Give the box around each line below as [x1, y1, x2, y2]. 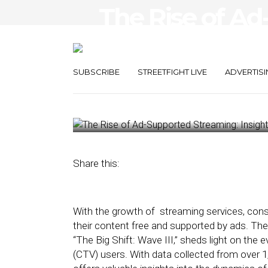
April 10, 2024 [99, 99, 148, 108]
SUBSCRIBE [73, 67, 120, 77]
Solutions [99, 57, 205, 88]
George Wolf [161, 99, 211, 108]
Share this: [73, 157, 120, 169]
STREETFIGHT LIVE [138, 67, 207, 77]
